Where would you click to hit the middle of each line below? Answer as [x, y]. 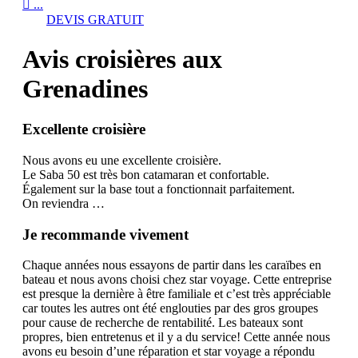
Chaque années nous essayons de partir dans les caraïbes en [172, 265]
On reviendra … [64, 203]
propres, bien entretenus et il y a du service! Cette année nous [176, 337]
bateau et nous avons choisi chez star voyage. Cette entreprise [177, 280]
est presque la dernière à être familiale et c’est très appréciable [177, 294]
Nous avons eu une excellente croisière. [122, 160]
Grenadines [85, 88]
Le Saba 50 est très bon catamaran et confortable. [146, 174]
